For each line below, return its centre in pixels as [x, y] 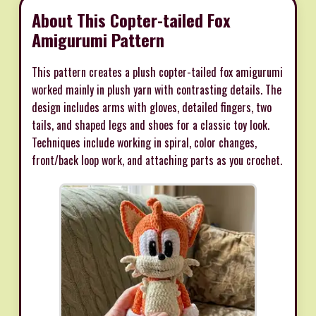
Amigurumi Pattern [98, 39]
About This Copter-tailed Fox [131, 19]
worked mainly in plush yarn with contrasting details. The [157, 89]
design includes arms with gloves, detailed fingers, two [152, 107]
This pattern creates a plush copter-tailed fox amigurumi [157, 72]
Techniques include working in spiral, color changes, [144, 142]
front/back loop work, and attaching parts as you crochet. [157, 160]
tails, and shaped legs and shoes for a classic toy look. [151, 124]
